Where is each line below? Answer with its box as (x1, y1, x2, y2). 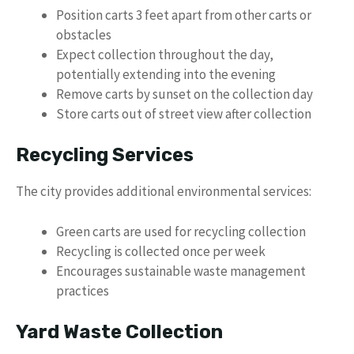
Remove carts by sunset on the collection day (56, 85, 313, 103)
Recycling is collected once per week (56, 242, 265, 260)
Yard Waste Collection (16, 321, 223, 344)
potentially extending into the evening (56, 65, 276, 83)
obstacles (56, 25, 111, 43)
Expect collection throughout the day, (56, 45, 273, 63)
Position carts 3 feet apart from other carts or (56, 6, 311, 24)
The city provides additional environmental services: (16, 183, 311, 201)
